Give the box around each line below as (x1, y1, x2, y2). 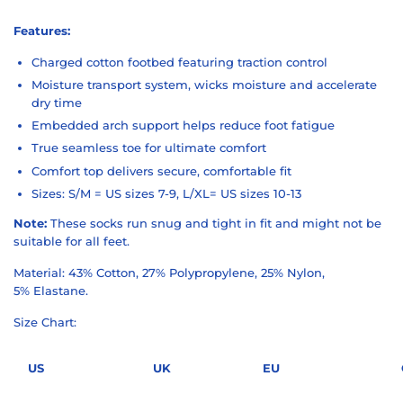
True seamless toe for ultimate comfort (31, 140, 266, 156)
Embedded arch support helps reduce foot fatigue (31, 118, 338, 133)
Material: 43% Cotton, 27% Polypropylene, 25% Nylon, (13, 264, 325, 280)
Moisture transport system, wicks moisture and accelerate (31, 76, 377, 92)
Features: (13, 22, 70, 38)
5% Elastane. (13, 282, 88, 298)
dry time (31, 94, 82, 110)
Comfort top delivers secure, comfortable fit (31, 163, 291, 178)
